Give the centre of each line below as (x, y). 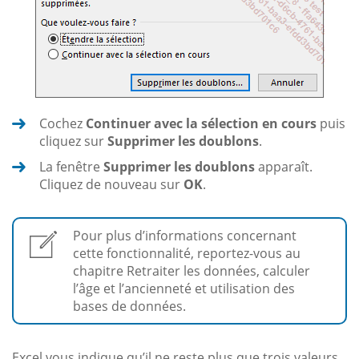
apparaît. (284, 166)
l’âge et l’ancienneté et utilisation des (184, 288)
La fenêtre (71, 166)
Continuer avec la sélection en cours (201, 123)
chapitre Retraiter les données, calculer (192, 270)
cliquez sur (73, 141)
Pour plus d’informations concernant (185, 235)
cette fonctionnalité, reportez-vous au (187, 253)
